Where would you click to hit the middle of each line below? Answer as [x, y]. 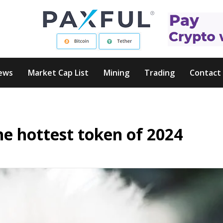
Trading [160, 73]
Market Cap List [58, 73]
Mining [116, 73]
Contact [205, 73]
